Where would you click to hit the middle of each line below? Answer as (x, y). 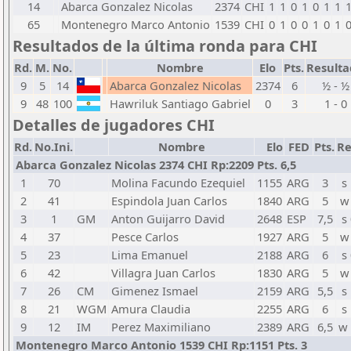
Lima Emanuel (150, 255)
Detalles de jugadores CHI (114, 125)
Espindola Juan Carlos (169, 201)
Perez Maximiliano (161, 327)
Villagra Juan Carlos (163, 273)
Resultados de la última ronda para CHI (165, 46)
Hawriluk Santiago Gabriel (180, 103)
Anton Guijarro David (168, 219)
